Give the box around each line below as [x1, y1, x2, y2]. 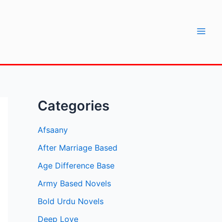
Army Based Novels [38, 178, 111, 189]
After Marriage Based [38, 143, 117, 153]
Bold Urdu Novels [38, 196, 104, 207]
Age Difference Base [38, 161, 114, 171]
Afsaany [38, 125, 68, 135]
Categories [38, 98, 110, 114]
